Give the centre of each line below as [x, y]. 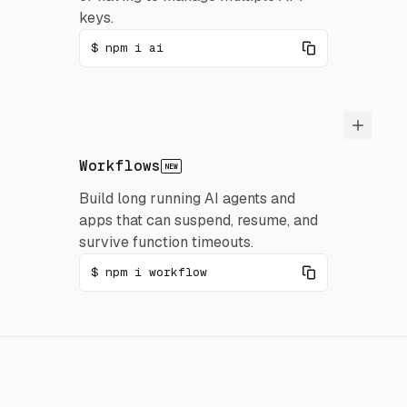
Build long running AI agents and [187, 199]
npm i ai [134, 48]
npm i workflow [156, 272]
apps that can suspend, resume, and [198, 220]
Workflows [119, 166]
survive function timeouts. [166, 242]
